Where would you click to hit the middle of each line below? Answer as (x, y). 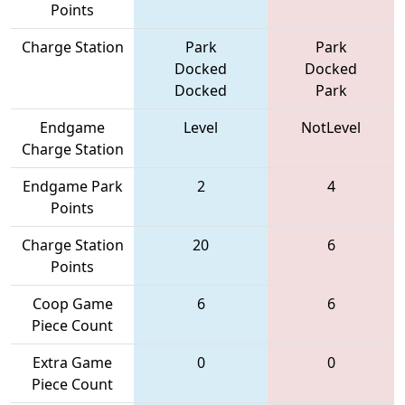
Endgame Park (72, 186)
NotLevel (331, 127)
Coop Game (72, 303)
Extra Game (72, 362)
